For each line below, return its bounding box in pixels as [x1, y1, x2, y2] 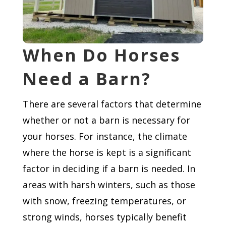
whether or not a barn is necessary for [22, 114, 190, 126]
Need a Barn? [22, 67, 151, 90]
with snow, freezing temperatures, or [22, 194, 186, 207]
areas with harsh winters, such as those [22, 178, 195, 191]
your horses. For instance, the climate [22, 130, 187, 142]
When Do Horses [22, 43, 180, 67]
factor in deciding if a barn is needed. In [22, 162, 195, 175]
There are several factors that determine [22, 97, 201, 110]
